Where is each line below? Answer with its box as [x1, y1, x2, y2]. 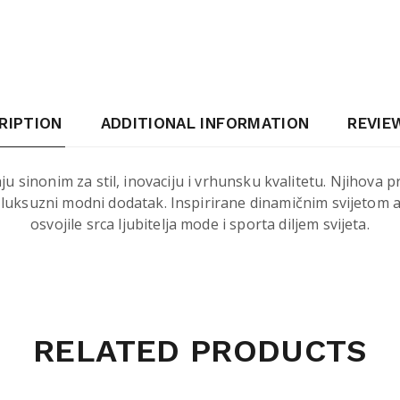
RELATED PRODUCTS [33, 331, 367, 370]
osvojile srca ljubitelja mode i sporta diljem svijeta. [30, 213, 370, 234]
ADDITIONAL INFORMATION [100, 113, 310, 132]
